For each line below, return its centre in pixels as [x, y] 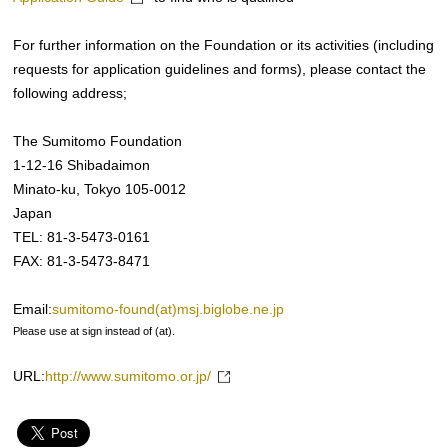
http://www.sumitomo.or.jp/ [128, 376]
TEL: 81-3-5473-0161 [82, 237]
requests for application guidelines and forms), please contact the [220, 69]
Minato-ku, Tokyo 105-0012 [100, 189]
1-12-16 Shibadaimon [82, 165]
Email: [33, 309]
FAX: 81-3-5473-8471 [82, 261]
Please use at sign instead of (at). [94, 331]
